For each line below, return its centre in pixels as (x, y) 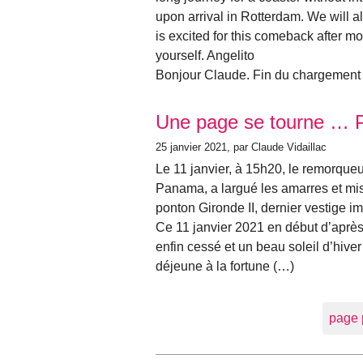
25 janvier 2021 (191, 147)
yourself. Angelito (205, 55)
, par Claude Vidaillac (277, 147)
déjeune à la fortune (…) (225, 266)
